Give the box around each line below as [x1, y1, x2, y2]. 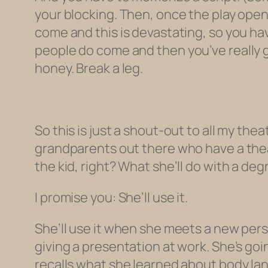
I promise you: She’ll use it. [35, 188, 188, 207]
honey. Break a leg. [35, 59, 144, 78]
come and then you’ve [94, 41, 229, 60]
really [228, 41, 261, 60]
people [35, 41, 79, 60]
